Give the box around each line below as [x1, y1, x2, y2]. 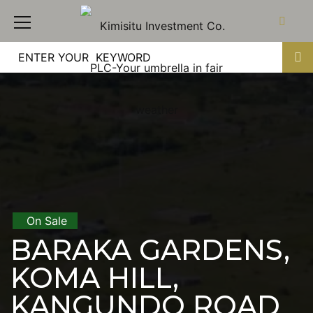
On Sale [27, 214, 67, 228]
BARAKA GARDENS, [10, 233, 290, 267]
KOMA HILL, [10, 261, 179, 295]
